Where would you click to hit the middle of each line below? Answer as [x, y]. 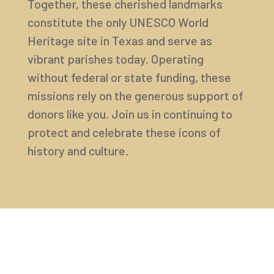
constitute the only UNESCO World [118, 22]
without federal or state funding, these [129, 77]
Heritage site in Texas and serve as [120, 40]
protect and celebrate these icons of [124, 132]
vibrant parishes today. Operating [115, 58]
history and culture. [78, 150]
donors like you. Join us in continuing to [130, 113]
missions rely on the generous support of [135, 95]
